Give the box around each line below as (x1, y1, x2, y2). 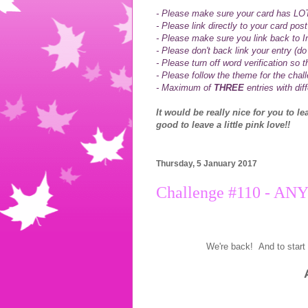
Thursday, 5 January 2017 (156, 159, 257, 169)
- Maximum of (156, 82, 214, 93)
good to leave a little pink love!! (156, 120, 290, 130)
